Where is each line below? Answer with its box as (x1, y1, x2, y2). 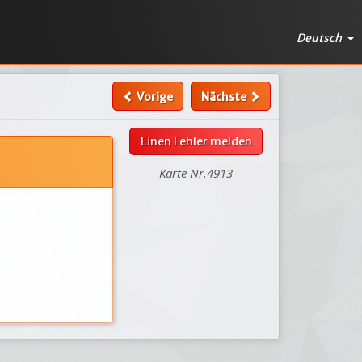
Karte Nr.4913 (159, 165, 234, 181)
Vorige (133, 90, 173, 104)
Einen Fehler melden (140, 134, 252, 149)
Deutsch (297, 30, 344, 45)
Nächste (200, 90, 249, 104)
